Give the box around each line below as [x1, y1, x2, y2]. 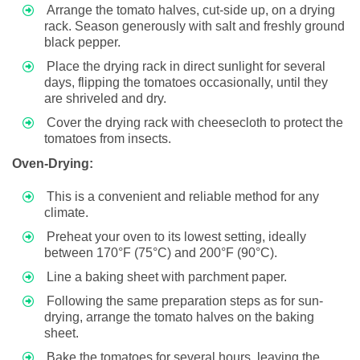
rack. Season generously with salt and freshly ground [44, 18, 345, 33]
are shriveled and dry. [44, 91, 166, 105]
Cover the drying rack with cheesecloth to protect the [47, 115, 343, 129]
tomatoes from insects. [44, 131, 171, 145]
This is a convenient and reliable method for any [47, 189, 319, 203]
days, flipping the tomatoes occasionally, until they [44, 75, 328, 89]
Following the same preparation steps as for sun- [47, 293, 323, 308]
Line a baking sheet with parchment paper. [47, 269, 287, 284]
